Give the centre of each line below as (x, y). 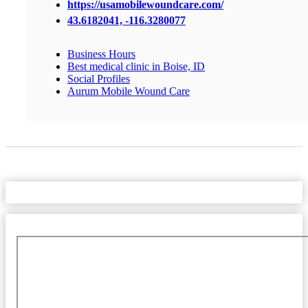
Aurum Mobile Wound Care (129, 91)
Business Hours (101, 54)
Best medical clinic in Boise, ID (136, 67)
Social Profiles (99, 79)
